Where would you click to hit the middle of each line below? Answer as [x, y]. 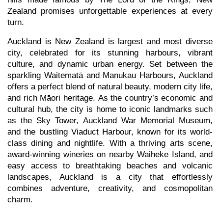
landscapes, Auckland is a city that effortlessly [110, 177]
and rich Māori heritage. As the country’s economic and [110, 98]
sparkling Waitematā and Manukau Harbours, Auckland [110, 76]
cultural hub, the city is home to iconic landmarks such [110, 110]
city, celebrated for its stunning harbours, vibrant [110, 53]
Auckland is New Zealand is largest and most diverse [110, 42]
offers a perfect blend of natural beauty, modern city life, [110, 87]
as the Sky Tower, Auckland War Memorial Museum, [110, 121]
